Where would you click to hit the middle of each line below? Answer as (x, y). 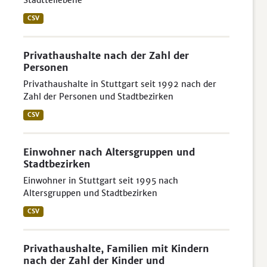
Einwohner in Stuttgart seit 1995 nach (101, 181)
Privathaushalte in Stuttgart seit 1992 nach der (120, 84)
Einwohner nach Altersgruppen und (109, 152)
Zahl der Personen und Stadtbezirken (98, 97)
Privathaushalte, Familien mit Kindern (116, 249)
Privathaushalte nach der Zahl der (106, 55)
